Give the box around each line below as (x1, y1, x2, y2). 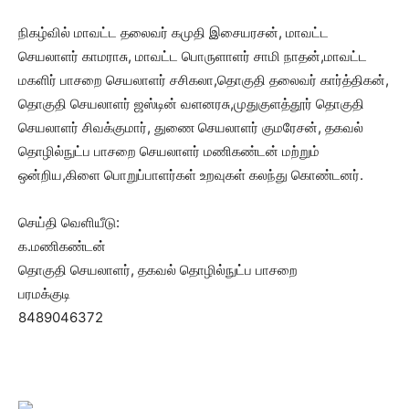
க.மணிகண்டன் (18, 237, 106, 255)
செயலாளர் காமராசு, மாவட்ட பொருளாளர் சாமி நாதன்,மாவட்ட (18, 47, 367, 65)
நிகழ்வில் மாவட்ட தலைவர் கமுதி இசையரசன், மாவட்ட (18, 24, 329, 41)
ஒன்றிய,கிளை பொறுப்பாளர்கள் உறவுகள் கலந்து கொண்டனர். (18, 166, 363, 184)
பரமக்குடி (18, 285, 70, 302)
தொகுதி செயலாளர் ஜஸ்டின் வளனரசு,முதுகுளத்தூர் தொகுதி (18, 95, 364, 112)
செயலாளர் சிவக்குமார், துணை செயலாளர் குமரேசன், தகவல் (18, 119, 363, 136)
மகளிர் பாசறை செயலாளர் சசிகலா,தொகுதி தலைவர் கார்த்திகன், (18, 71, 389, 89)
